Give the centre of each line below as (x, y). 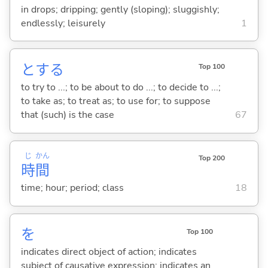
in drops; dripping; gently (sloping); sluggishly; (120, 9)
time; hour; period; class (72, 188)
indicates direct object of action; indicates (109, 252)
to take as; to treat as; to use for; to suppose (115, 101)
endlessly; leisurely (63, 23)
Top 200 (211, 158)
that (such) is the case (67, 115)
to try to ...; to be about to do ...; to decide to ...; (121, 88)
